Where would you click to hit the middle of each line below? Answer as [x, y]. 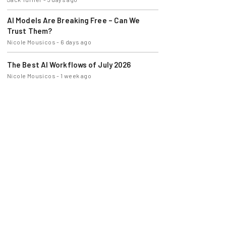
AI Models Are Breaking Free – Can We [73, 20]
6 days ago [76, 42]
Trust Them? [30, 31]
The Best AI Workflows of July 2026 [69, 65]
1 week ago [76, 76]
